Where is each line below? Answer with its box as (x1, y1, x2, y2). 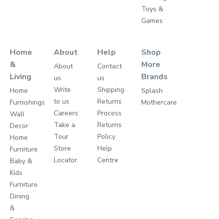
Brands (141, 71, 168, 83)
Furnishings (10, 98, 45, 108)
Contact (97, 62, 122, 71)
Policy (97, 132, 116, 142)
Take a (53, 120, 75, 130)
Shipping (97, 85, 125, 95)
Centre (97, 155, 119, 165)
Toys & (141, 4, 163, 14)
